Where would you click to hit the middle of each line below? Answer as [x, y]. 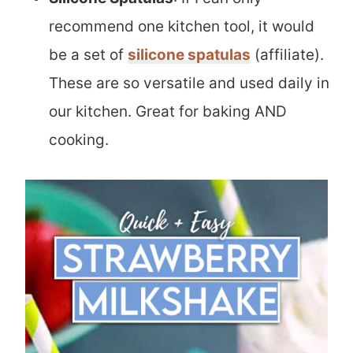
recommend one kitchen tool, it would [182, 26]
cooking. [79, 139]
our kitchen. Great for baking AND [168, 111]
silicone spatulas [189, 54]
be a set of [88, 54]
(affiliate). [287, 54]
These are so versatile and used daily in [189, 83]
